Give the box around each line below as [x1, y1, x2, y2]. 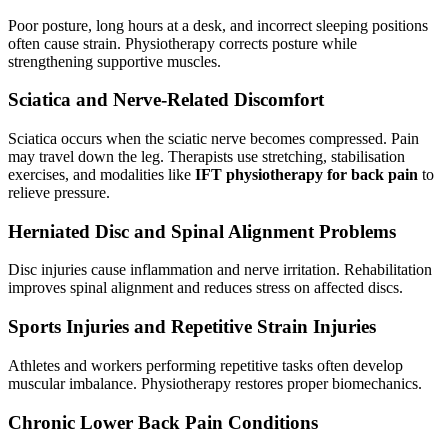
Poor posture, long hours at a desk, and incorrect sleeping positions [8, 16, 428, 34]
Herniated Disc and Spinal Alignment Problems [8, 220, 396, 242]
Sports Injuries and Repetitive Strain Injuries [8, 316, 376, 338]
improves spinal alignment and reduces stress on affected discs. [8, 279, 403, 297]
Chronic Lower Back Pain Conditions [8, 411, 318, 433]
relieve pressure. [8, 184, 110, 202]
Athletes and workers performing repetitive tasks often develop [8, 356, 403, 374]
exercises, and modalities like [8, 166, 195, 184]
